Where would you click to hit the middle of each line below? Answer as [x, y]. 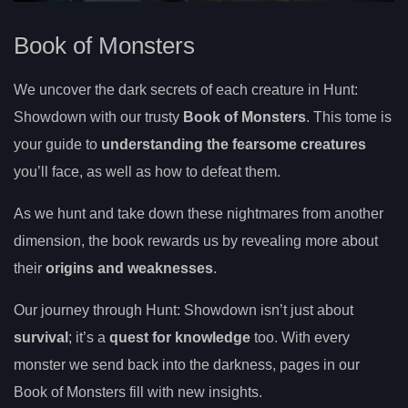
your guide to [57, 144]
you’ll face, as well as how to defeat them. [147, 171]
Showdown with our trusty [98, 117]
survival [41, 337]
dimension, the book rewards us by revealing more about [196, 240]
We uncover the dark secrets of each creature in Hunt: [186, 89]
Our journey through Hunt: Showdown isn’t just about [184, 310]
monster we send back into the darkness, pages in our [187, 364]
